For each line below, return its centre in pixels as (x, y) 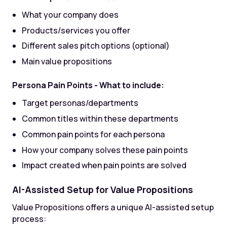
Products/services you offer (76, 30)
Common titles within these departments (100, 118)
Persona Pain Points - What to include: (88, 85)
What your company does (70, 14)
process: (29, 219)
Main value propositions (67, 62)
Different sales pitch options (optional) (96, 46)
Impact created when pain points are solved (104, 165)
